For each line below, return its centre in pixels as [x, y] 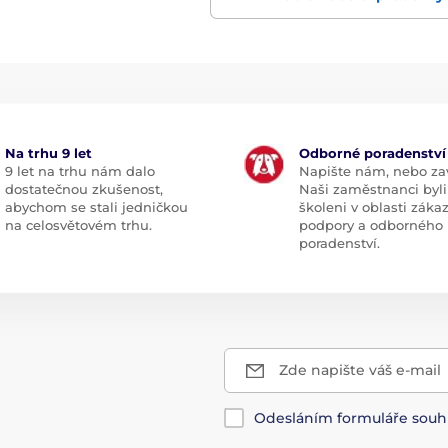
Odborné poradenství [372, 153]
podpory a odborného [371, 225]
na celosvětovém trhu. [78, 225]
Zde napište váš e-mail [360, 370]
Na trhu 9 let [48, 153]
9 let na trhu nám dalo [79, 171]
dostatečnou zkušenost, [83, 189]
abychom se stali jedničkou [96, 207]
